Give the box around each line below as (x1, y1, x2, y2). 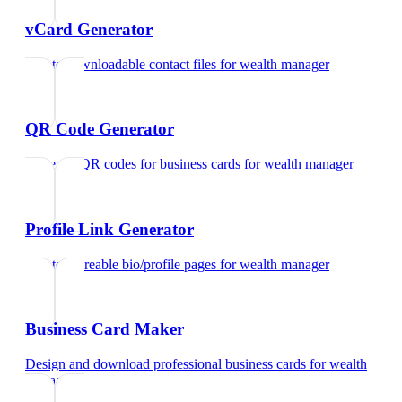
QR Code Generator (25, 119, 174, 139)
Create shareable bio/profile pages (25, 256, 216, 272)
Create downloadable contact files (25, 56, 216, 72)
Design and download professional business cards (25, 355, 306, 371)
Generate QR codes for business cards (25, 156, 240, 172)
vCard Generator (25, 19, 153, 39)
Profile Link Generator (25, 219, 194, 239)
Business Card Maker (25, 319, 184, 339)
